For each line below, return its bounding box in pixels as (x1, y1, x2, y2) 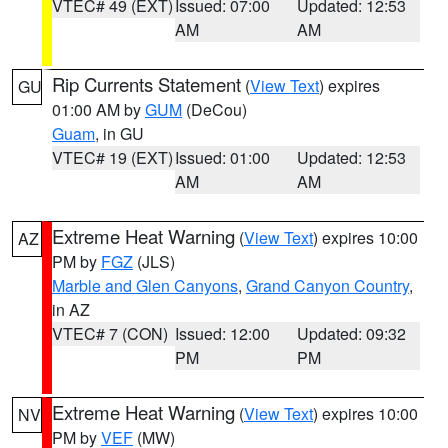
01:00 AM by (52, 98, 145, 121)
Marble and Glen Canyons (52, 274, 238, 297)
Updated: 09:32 (297, 322, 407, 345)
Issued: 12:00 (174, 322, 270, 345)
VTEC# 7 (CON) (52, 322, 168, 345)
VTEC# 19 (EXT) (52, 146, 173, 169)
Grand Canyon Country (246, 274, 409, 297)
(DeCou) (182, 98, 247, 121)
